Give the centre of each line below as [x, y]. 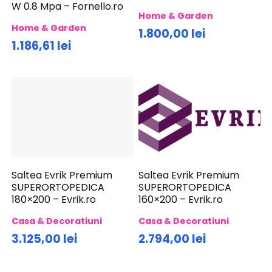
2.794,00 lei [172, 239]
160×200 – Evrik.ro [181, 199]
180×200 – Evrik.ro [54, 199]
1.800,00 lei [172, 34]
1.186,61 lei [42, 46]
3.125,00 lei [45, 239]
